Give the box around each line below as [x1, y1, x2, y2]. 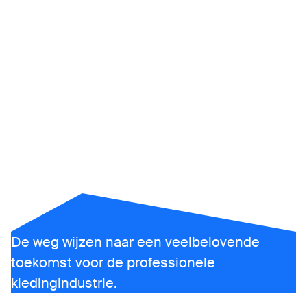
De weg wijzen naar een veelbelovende [11, 233, 260, 251]
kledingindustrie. [11, 274, 117, 292]
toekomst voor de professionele [11, 254, 215, 271]
